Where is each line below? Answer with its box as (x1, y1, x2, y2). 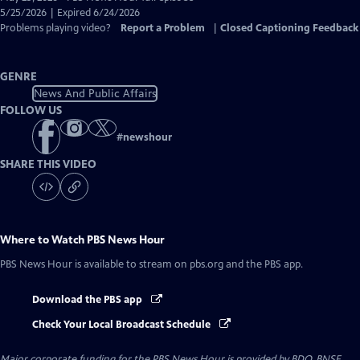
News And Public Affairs (33, 86, 157, 100)
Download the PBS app (32, 293, 145, 307)
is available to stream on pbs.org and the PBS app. (72, 258, 303, 272)
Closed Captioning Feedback (220, 22, 358, 35)
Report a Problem (121, 22, 205, 35)
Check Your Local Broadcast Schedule (32, 317, 213, 331)
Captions (94, 21, 135, 34)
